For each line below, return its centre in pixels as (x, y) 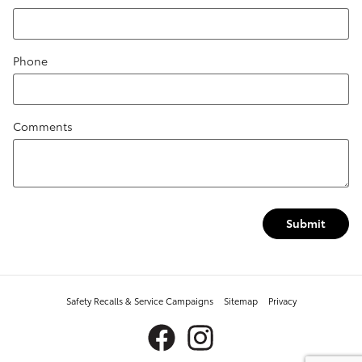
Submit (306, 223)
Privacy (282, 300)
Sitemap (240, 300)
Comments (43, 126)
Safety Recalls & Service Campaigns (139, 300)
